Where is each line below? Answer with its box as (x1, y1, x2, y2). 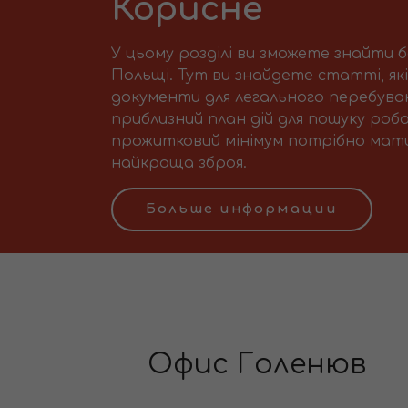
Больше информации (146, 201, 338, 218)
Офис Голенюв (148, 350, 366, 381)
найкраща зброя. (111, 155, 247, 172)
